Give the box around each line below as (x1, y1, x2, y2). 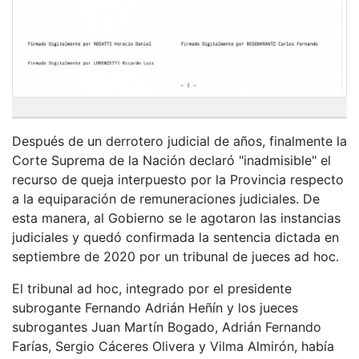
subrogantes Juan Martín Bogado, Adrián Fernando (12, 318, 321, 335)
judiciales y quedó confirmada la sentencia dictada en (12, 228, 339, 245)
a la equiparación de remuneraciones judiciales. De (12, 190, 320, 207)
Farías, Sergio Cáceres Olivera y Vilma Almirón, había (12, 337, 334, 354)
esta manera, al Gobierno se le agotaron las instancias (12, 209, 341, 226)
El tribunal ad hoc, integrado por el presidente (12, 280, 292, 296)
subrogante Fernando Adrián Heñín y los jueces (12, 299, 298, 316)
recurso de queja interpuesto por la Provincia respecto (12, 171, 344, 188)
